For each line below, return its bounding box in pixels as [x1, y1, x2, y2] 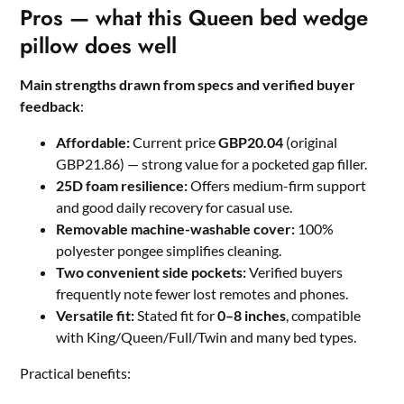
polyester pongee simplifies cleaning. [56, 242, 282, 260]
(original [283, 133, 338, 151]
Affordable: [56, 133, 131, 151]
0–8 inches [217, 307, 287, 325]
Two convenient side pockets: [56, 263, 247, 281]
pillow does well [20, 30, 178, 62]
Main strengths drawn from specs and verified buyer [20, 76, 356, 94]
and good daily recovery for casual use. [56, 198, 293, 216]
